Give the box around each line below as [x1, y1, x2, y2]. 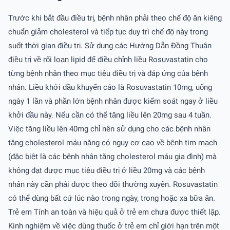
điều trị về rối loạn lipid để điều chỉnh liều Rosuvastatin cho [8, 55, 208, 64]
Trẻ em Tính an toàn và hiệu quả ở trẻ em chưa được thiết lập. [8, 207, 221, 217]
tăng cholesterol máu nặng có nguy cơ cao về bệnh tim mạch [8, 138, 217, 147]
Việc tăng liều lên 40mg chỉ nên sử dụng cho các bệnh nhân [8, 124, 210, 133]
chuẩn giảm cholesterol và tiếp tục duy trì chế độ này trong [8, 27, 208, 36]
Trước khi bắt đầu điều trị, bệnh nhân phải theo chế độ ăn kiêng [8, 13, 222, 23]
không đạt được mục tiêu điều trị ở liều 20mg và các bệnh [8, 166, 205, 175]
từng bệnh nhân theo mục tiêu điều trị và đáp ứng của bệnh [8, 69, 208, 78]
